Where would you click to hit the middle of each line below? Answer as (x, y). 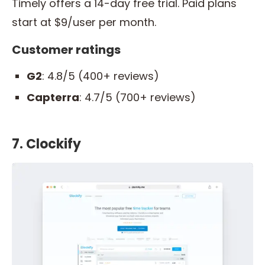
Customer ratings (66, 50)
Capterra (53, 98)
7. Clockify (46, 144)
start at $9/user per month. (85, 22)
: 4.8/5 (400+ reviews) (101, 76)
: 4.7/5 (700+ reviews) (138, 98)
